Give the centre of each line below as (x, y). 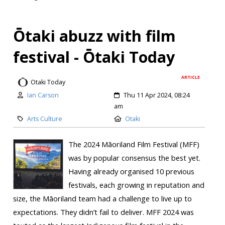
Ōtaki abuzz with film (94, 36)
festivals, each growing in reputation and (136, 185)
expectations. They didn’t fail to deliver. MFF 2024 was (103, 212)
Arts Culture (44, 119)
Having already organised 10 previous (131, 172)
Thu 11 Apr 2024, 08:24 (157, 95)
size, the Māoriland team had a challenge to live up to (102, 199)
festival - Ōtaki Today (94, 57)
